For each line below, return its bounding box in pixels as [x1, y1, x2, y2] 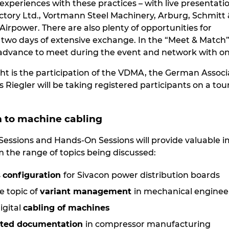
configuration [3, 170, 63, 180]
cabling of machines [23, 202, 110, 213]
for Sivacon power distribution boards [63, 170, 220, 180]
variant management [40, 186, 134, 196]
